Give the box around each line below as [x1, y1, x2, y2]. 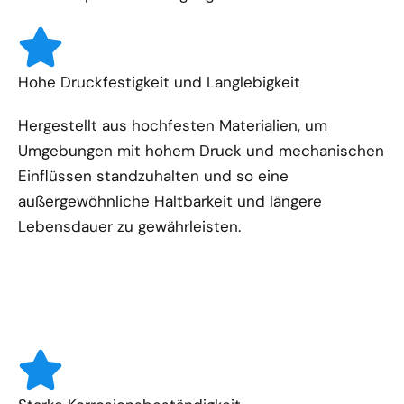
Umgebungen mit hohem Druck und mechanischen [18, 140, 384, 161]
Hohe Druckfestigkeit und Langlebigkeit [18, 71, 300, 92]
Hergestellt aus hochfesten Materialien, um [18, 115, 327, 135]
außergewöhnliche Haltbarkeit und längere [18, 190, 322, 211]
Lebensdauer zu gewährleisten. [18, 216, 241, 236]
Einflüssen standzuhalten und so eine [18, 165, 289, 186]
